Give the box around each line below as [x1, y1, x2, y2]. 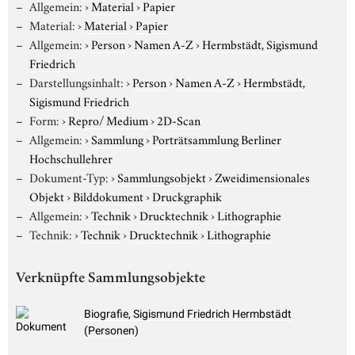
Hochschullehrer [29, 148, 113, 166]
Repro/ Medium [67, 110, 148, 128]
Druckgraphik [152, 186, 222, 204]
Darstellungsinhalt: [29, 72, 124, 90]
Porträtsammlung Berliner [151, 129, 281, 147]
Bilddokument [73, 186, 143, 204]
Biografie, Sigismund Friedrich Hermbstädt [84, 307, 292, 321]
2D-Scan [156, 110, 200, 128]
